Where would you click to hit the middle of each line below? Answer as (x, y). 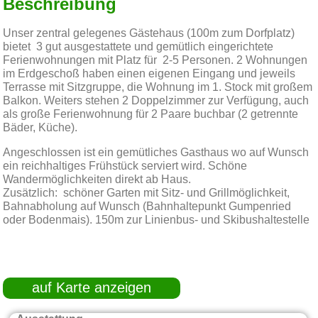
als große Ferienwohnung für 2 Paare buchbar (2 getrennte (151, 115)
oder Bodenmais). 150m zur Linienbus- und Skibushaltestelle (157, 220)
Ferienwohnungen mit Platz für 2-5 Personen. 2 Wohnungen (155, 61)
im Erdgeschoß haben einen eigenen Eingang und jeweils (149, 74)
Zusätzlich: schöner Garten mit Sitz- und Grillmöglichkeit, (148, 193)
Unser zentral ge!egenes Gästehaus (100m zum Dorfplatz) (150, 34)
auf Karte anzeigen (92, 289)
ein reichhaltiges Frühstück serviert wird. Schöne (125, 166)
